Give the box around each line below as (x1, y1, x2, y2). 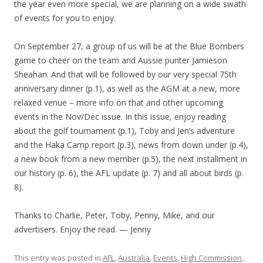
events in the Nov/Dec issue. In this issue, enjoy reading (14, 111, 226, 122)
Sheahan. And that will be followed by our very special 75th (14, 69, 237, 80)
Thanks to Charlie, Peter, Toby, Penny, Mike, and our (14, 210, 215, 221)
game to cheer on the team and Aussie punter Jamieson (14, 55, 227, 66)
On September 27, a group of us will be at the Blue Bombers (14, 41, 244, 52)
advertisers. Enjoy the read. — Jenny (14, 224, 151, 235)
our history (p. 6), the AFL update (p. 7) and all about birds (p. (14, 167, 244, 178)
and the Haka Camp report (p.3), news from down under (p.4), (14, 139, 248, 150)
